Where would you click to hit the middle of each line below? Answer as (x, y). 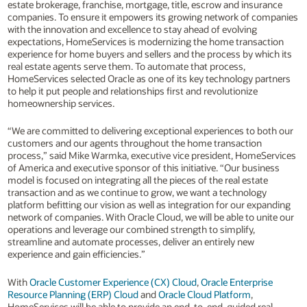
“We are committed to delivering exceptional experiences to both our (150, 131)
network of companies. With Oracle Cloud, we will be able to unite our (150, 217)
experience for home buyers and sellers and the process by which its (149, 53)
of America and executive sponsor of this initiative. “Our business (143, 168)
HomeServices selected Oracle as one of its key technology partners (149, 78)
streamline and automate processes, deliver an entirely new (131, 242)
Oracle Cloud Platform (204, 294)
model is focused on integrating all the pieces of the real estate (137, 180)
